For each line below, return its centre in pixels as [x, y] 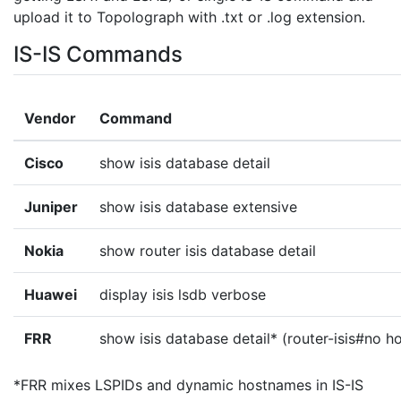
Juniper [51, 207]
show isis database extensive [198, 207]
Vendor [50, 118]
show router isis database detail [208, 251]
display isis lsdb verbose [183, 294]
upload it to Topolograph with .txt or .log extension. [189, 17]
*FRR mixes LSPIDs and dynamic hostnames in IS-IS [188, 385]
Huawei [51, 294]
